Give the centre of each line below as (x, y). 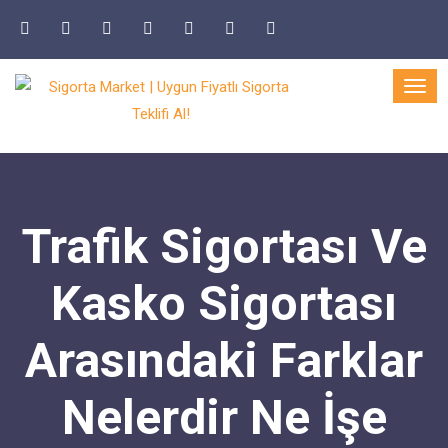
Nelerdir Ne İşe (224, 417)
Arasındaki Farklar (224, 360)
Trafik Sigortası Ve (224, 246)
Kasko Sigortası (224, 303)
